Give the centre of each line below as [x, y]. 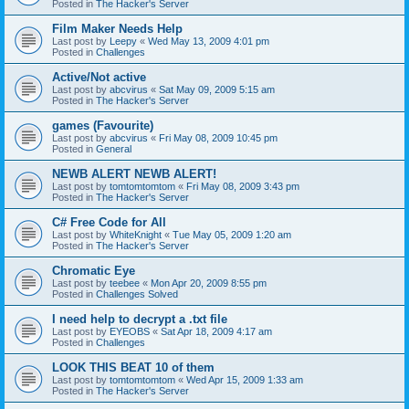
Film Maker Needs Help [117, 28]
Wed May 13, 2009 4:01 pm [209, 41]
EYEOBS [130, 331]
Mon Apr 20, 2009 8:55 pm [209, 283]
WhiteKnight [136, 234]
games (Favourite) [103, 125]
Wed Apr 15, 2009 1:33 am [245, 379]
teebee [125, 283]
